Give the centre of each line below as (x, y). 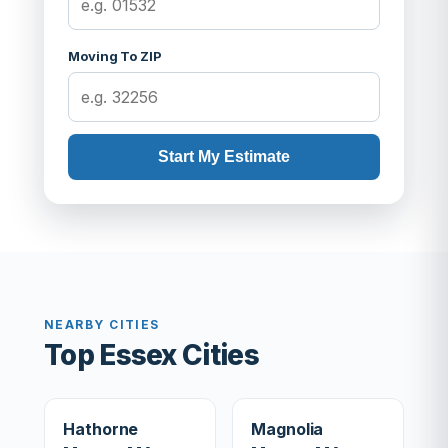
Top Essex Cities (151, 355)
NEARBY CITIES (102, 324)
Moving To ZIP (115, 56)
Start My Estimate (224, 156)
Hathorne (101, 429)
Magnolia (287, 429)
